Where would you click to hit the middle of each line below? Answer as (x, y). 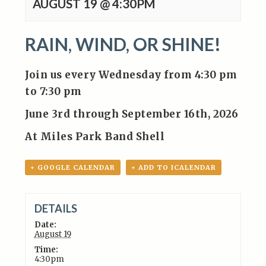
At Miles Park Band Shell (95, 137)
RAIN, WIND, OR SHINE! (123, 44)
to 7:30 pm (53, 91)
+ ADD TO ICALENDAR (174, 167)
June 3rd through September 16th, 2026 (132, 114)
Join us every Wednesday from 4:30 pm (131, 75)
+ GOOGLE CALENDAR (73, 167)
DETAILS (56, 208)
